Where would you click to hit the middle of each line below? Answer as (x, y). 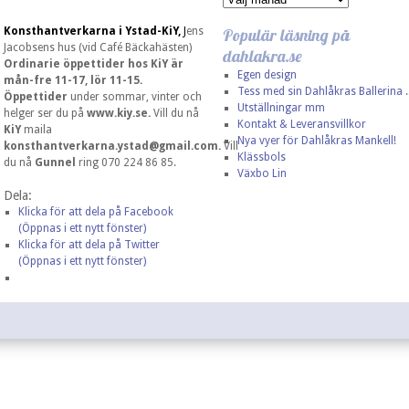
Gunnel (55, 163)
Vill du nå (176, 113)
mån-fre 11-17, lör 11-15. (73, 80)
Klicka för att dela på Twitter (89, 245)
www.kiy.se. (120, 113)
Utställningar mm (281, 108)
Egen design (267, 75)
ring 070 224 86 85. (126, 163)
